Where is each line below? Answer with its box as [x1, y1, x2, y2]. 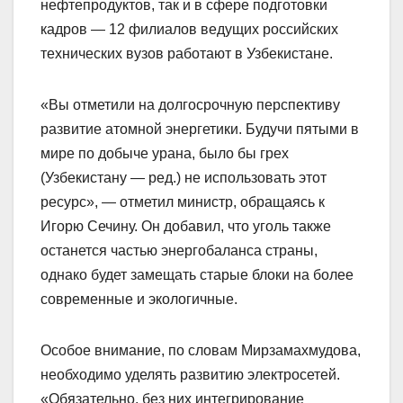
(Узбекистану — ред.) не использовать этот [40, 170, 327, 186]
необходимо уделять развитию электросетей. [40, 367, 340, 383]
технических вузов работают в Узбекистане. [40, 46, 333, 62]
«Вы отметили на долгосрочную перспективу [40, 97, 340, 113]
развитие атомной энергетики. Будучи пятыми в [40, 121, 359, 138]
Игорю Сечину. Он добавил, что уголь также [40, 219, 331, 235]
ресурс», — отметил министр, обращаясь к [40, 194, 325, 210]
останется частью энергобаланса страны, [40, 243, 318, 259]
